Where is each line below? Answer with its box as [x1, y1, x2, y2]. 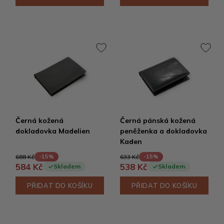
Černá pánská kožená [120, 116, 195, 125]
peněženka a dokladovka [120, 126, 207, 135]
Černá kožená [15, 116, 63, 125]
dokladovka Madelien [15, 126, 90, 135]
